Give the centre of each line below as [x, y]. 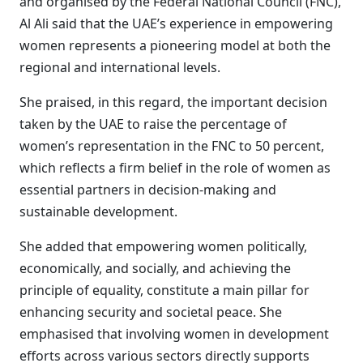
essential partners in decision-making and [148, 190]
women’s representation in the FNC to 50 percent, [172, 146]
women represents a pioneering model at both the [175, 45]
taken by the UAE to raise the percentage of [153, 124]
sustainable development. [98, 211]
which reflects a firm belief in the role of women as [175, 168]
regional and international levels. [120, 67]
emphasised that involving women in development [174, 334]
